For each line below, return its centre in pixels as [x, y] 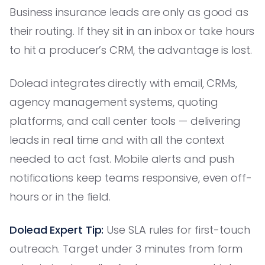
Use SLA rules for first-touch [177, 230]
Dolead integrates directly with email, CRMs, [124, 83]
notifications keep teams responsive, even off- [131, 177]
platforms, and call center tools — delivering [125, 121]
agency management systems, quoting [114, 102]
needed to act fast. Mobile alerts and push [122, 159]
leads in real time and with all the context [117, 140]
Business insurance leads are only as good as [129, 12]
